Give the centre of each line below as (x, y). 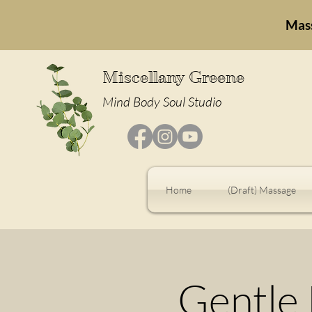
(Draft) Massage (262, 190)
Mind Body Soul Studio (162, 102)
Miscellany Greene (173, 78)
